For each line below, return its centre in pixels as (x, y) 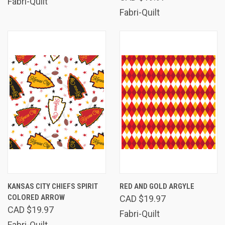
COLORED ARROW (36, 197)
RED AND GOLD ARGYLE (157, 186)
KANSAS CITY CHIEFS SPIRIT (53, 186)
